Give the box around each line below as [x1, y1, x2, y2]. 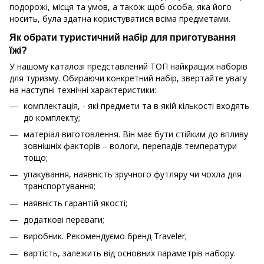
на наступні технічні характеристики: [9, 84, 156, 95]
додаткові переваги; [24, 214, 104, 226]
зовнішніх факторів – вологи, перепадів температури [24, 140, 237, 151]
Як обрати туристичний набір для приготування [9, 31, 236, 42]
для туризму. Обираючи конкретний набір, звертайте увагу [9, 72, 247, 84]
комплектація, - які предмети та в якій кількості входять [24, 100, 249, 111]
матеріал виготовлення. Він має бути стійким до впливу [24, 128, 248, 140]
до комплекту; [24, 111, 80, 123]
